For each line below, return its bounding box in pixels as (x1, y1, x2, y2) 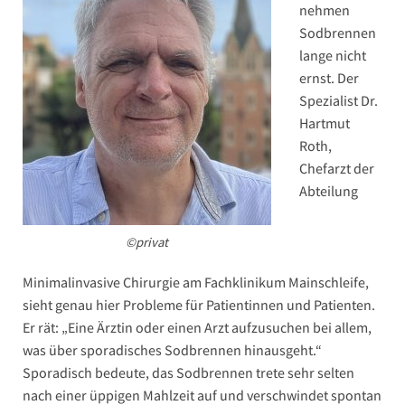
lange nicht (299, 46, 366, 65)
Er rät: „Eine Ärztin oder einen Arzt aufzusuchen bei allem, (23, 318, 372, 337)
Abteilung (299, 182, 358, 201)
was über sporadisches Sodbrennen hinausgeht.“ (23, 341, 322, 360)
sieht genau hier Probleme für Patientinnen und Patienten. (23, 296, 375, 315)
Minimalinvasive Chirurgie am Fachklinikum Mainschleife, (23, 273, 369, 292)
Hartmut (299, 114, 350, 133)
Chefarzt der (299, 159, 374, 178)
